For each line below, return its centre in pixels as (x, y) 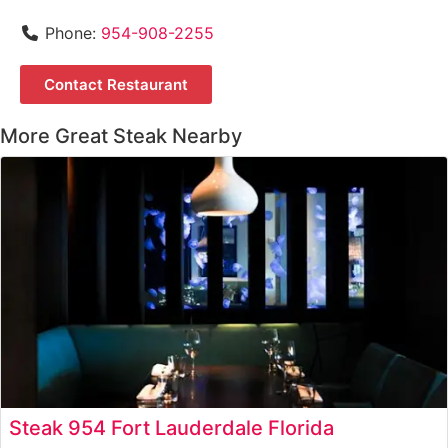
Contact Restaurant (116, 85)
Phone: (73, 33)
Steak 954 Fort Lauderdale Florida (171, 427)
